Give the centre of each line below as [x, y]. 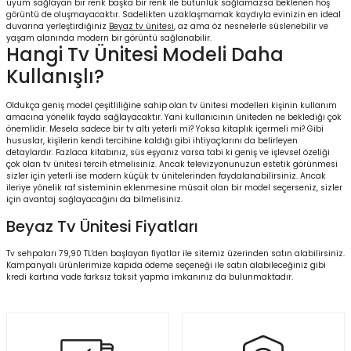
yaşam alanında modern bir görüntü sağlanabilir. [110, 38]
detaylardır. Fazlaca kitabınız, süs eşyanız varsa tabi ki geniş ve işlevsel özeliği [168, 152]
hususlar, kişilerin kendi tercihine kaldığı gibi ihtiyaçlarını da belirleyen [152, 141]
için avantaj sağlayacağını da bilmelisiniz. [96, 199]
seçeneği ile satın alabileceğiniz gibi [250, 265]
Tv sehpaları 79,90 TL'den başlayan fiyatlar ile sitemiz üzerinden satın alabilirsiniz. [175, 253]
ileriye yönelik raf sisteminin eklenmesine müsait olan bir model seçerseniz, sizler [174, 188]
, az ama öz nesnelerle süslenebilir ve [251, 26]
